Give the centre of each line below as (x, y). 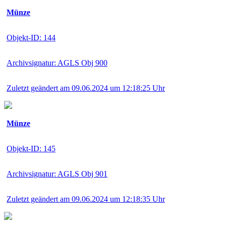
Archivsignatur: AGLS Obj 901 (57, 174)
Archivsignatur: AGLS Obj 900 (57, 63)
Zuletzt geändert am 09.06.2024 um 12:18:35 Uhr (86, 199)
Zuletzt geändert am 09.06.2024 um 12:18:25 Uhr (86, 88)
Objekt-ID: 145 (31, 148)
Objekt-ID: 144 (31, 37)
